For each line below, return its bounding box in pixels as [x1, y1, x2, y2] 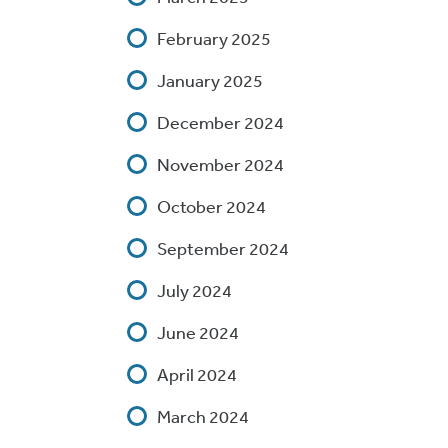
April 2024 [157, 363, 237, 385]
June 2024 [157, 321, 239, 343]
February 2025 [157, 27, 271, 49]
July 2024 [157, 279, 232, 301]
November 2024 [157, 153, 284, 175]
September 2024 [157, 237, 289, 259]
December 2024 [157, 111, 284, 133]
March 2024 [157, 405, 249, 427]
